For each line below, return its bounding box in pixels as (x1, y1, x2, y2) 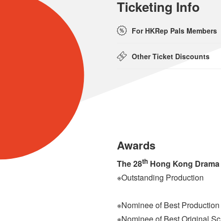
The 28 (116, 157, 142, 169)
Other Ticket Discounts (131, 51, 210, 62)
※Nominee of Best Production (116, 199, 220, 211)
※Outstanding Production (116, 171, 204, 183)
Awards (116, 137, 155, 153)
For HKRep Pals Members (131, 26, 217, 36)
